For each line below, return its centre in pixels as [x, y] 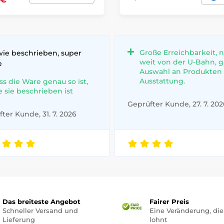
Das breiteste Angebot [41, 202]
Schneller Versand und [40, 211]
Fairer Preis [169, 202]
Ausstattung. [162, 81]
